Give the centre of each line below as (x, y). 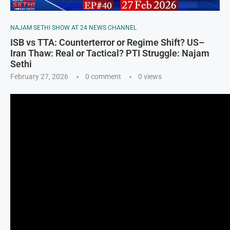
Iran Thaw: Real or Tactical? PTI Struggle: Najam (110, 53)
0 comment (103, 77)
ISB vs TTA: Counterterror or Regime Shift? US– (107, 43)
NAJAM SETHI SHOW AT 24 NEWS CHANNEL (73, 28)
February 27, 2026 (39, 77)
